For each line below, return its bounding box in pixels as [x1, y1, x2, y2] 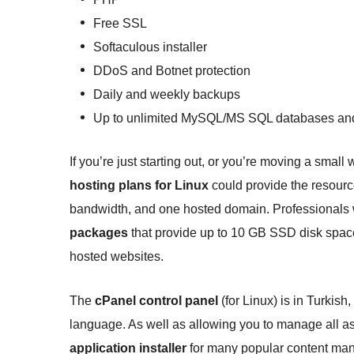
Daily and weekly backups [93, 88, 240, 102]
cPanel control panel [95, 294, 218, 308]
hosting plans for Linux [70, 179, 209, 193]
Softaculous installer [93, 40, 207, 55]
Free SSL [93, 17, 147, 31]
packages [70, 226, 128, 240]
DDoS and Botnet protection [93, 64, 250, 78]
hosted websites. [70, 250, 164, 264]
